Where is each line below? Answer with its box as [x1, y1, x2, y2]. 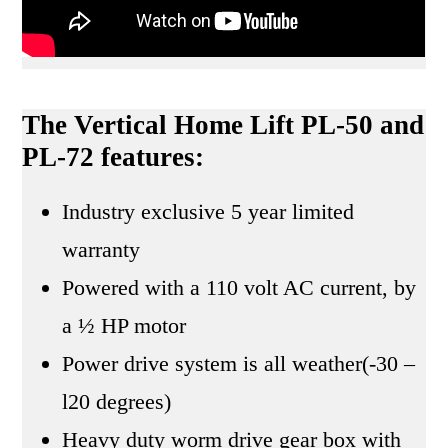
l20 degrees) [62, 389, 172, 415]
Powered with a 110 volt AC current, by [62, 275, 417, 301]
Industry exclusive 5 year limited [62, 199, 355, 225]
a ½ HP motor [62, 313, 187, 339]
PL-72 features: [22, 142, 205, 173]
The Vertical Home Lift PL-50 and [22, 110, 425, 141]
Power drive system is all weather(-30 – [62, 351, 416, 377]
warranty [62, 237, 141, 263]
